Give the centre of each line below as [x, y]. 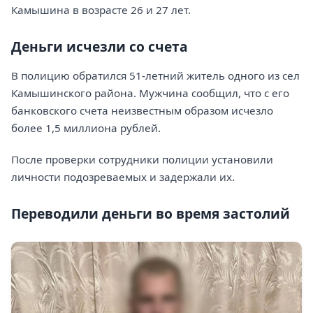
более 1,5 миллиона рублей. [86, 128]
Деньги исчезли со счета [100, 46]
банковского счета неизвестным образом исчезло [142, 110]
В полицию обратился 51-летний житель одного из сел [155, 75]
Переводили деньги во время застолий [151, 214]
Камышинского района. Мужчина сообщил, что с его [150, 93]
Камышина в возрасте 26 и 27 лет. [101, 9]
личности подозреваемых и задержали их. [123, 177]
